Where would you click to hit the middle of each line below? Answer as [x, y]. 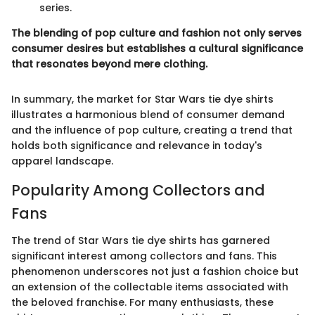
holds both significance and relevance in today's [137, 146]
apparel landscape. [62, 161]
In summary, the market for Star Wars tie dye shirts [142, 99]
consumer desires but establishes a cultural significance [157, 49]
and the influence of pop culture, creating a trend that [152, 130]
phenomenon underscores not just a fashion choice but [155, 271]
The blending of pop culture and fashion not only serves [156, 33]
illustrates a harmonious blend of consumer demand [148, 115]
